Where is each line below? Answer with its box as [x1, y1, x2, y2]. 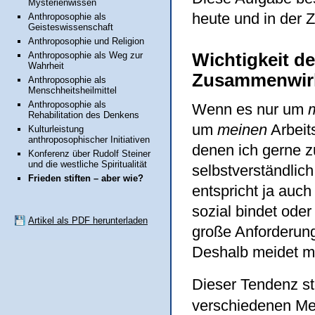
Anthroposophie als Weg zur [28, 50, 143, 60]
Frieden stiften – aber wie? [28, 173, 143, 184]
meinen [217, 121, 267, 139]
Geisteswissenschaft [28, 22, 113, 32]
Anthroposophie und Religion [28, 36, 144, 46]
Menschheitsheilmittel [28, 85, 117, 96]
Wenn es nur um [192, 101, 308, 119]
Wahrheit [28, 60, 64, 71]
